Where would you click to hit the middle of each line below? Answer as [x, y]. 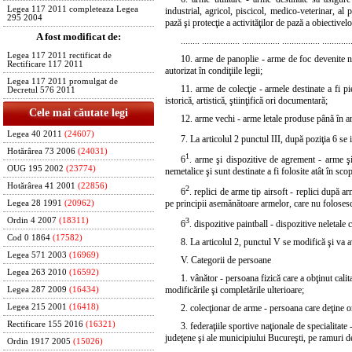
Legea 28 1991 [35, 203]
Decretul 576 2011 [41, 90]
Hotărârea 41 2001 [41, 186]
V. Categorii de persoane [226, 260]
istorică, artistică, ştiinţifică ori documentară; [246, 101]
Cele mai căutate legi [79, 113]
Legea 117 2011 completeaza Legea [73, 9]
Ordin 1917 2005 [39, 341]
